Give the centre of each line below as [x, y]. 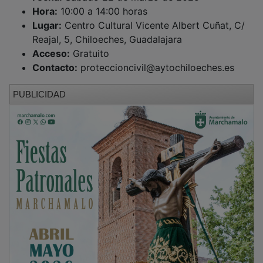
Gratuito [90, 45]
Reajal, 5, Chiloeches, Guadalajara [107, 31]
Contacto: [55, 59]
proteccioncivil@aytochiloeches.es [156, 59]
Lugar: [47, 17]
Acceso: [51, 45]
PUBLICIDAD [39, 86]
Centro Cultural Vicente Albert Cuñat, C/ [153, 17]
